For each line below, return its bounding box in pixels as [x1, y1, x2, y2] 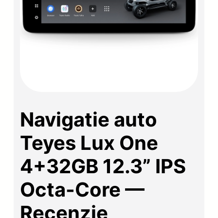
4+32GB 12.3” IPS [20, 154, 186, 178]
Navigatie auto [20, 107, 158, 131]
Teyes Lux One [20, 130, 159, 155]
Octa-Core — [20, 177, 145, 201]
